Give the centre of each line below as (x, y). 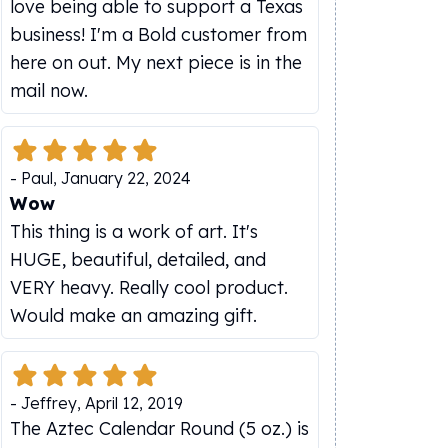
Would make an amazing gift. (133, 315)
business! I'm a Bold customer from (158, 34)
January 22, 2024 (126, 178)
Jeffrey (49, 403)
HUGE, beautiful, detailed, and (138, 259)
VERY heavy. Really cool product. (149, 287)
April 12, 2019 (134, 403)
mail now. (49, 90)
